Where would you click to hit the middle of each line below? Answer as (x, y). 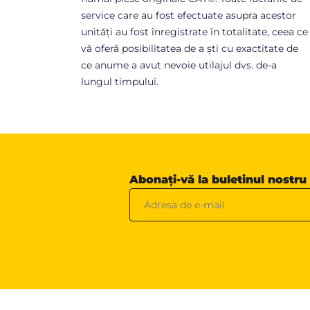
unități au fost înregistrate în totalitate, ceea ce (194, 32)
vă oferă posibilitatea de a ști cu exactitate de (190, 49)
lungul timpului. (120, 82)
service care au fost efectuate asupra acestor (189, 16)
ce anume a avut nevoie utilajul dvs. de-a (179, 65)
